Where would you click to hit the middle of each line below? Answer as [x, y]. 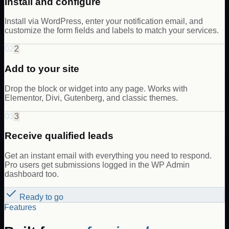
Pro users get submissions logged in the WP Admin [97, 165]
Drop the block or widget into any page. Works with [96, 88]
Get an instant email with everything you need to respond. [108, 156]
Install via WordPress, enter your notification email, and [104, 21]
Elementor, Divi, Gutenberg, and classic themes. [91, 98]
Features [20, 208]
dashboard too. [32, 174]
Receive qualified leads [59, 136]
